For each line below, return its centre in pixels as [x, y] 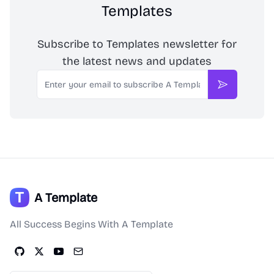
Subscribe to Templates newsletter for [137, 44]
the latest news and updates [137, 61]
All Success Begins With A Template [91, 224]
